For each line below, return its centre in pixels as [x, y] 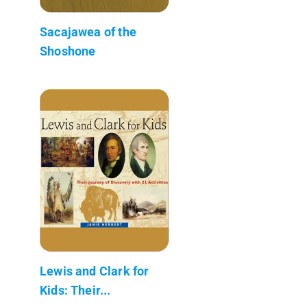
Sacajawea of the [88, 32]
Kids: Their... [75, 290]
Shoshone [68, 51]
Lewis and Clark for [95, 271]
